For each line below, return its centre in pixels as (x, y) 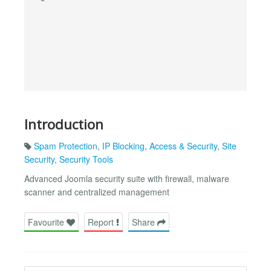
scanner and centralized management (97, 192)
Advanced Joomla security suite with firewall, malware (127, 179)
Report (102, 222)
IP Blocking (123, 146)
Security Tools (86, 159)
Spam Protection (66, 146)
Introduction (64, 124)
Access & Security (183, 146)
